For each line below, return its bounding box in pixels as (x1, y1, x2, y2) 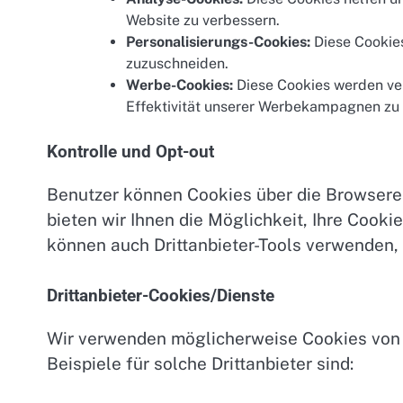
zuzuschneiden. (126, 55, 228, 73)
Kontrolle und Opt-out (47, 142, 214, 163)
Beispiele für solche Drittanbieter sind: (47, 353, 354, 373)
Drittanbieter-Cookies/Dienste (47, 285, 274, 306)
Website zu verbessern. (126, 12, 280, 30)
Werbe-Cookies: (126, 76, 233, 94)
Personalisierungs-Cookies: (126, 33, 310, 51)
